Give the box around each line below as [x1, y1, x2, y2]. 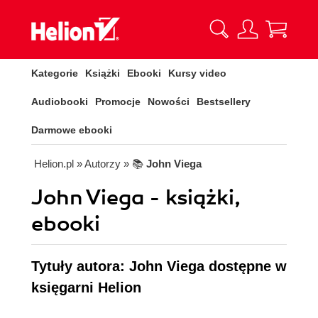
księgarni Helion [31, 280, 141, 295]
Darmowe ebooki [31, 124, 112, 136]
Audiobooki [31, 96, 88, 107]
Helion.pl [34, 158, 74, 170]
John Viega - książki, [31, 185, 241, 211]
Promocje [95, 96, 141, 107]
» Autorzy [77, 158, 121, 170]
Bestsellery [197, 96, 251, 107]
